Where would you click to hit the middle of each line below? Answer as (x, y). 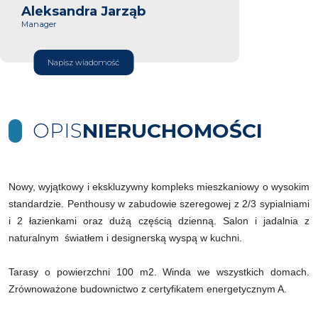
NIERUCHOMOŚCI (172, 130)
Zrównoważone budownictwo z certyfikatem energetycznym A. (148, 289)
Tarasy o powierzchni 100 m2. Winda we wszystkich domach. (159, 272)
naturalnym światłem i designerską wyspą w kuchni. (125, 237)
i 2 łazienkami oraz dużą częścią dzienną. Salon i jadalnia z (159, 220)
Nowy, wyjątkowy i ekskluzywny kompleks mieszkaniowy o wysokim (159, 186)
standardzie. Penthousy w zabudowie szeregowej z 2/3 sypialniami (159, 203)
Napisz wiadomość (83, 62)
